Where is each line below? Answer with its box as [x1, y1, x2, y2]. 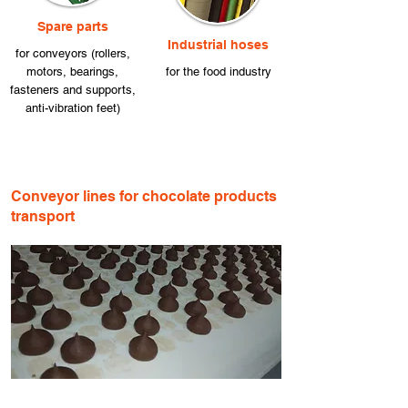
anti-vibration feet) [25, 101, 120, 115]
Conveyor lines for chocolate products [11, 188, 277, 205]
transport [11, 208, 75, 225]
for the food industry [165, 65, 271, 78]
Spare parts [36, 19, 108, 34]
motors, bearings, [26, 65, 118, 78]
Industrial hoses [168, 37, 269, 52]
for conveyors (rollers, [15, 46, 130, 60]
